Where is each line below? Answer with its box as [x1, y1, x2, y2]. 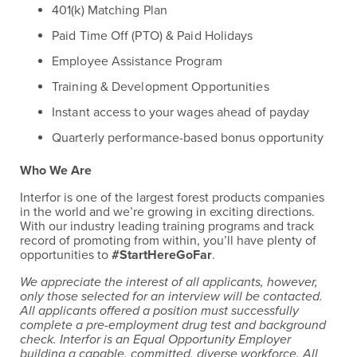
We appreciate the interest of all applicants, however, [20, 274, 318, 290]
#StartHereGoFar [112, 247, 212, 263]
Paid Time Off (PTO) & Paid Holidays [52, 28, 253, 44]
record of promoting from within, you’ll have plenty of [20, 233, 316, 249]
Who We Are [20, 163, 92, 178]
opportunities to [20, 247, 112, 263]
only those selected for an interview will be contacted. [20, 288, 323, 304]
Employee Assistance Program [52, 53, 222, 69]
